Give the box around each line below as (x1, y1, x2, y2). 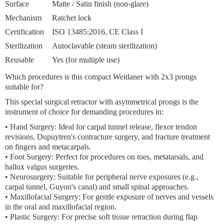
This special (5, 97, 44, 106)
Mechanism (5, 13, 41, 22)
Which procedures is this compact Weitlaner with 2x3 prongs (5, 72, 196, 81)
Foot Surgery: (10, 152, 53, 161)
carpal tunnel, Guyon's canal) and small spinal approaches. (5, 182, 189, 191)
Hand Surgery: (10, 122, 56, 131)
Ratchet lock (52, 13, 91, 22)
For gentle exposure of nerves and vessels (80, 192, 213, 201)
